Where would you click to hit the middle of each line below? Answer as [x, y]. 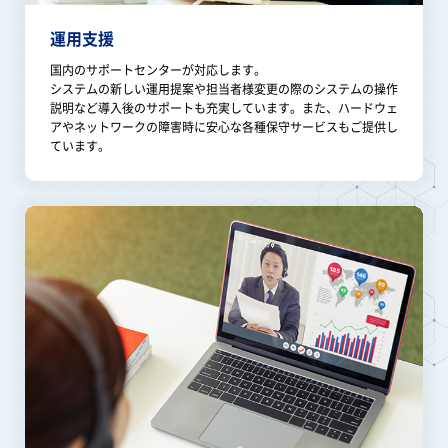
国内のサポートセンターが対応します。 [158, 69]
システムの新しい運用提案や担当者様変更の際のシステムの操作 [224, 88]
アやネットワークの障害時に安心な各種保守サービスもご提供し [224, 126]
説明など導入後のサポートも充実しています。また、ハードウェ [224, 107]
